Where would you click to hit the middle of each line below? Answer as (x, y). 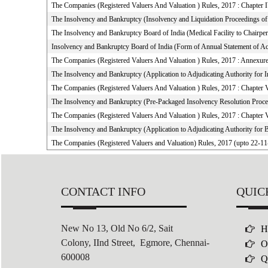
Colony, (77, 243)
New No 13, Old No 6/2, (110, 228)
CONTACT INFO (103, 191)
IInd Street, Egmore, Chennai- (151, 243)
